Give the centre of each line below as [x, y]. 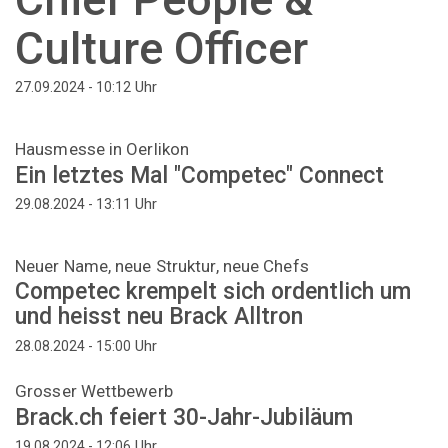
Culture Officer [161, 48]
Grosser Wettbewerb [94, 391]
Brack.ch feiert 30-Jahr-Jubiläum [184, 417]
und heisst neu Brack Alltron [159, 317]
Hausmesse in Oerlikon [102, 149]
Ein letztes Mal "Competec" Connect [199, 175]
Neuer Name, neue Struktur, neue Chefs [162, 265]
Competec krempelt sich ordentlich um [213, 292]
